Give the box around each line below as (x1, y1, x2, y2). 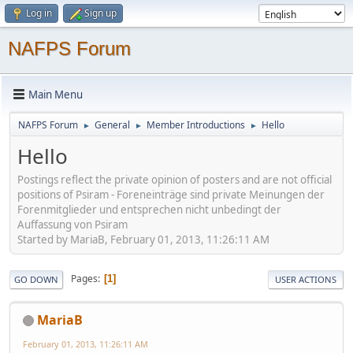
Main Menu (28, 87, 83, 102)
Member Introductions (147, 118, 245, 132)
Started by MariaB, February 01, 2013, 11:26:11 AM (17, 232, 269, 247)
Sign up (84, 6, 117, 20)
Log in (26, 6, 52, 20)
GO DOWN (14, 273, 58, 285)
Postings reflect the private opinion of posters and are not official (17, 172, 332, 187)
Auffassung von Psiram (17, 217, 128, 232)
